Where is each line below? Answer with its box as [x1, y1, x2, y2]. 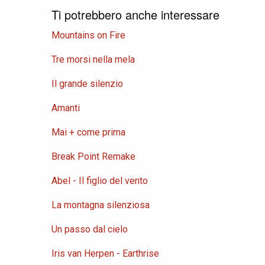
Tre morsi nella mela [51, 54, 135, 66]
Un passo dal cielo [51, 224, 128, 235]
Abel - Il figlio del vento [51, 175, 148, 187]
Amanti [51, 102, 80, 114]
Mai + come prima [51, 127, 125, 138]
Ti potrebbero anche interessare [51, 6, 219, 24]
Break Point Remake [51, 151, 135, 163]
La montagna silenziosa [51, 199, 150, 211]
